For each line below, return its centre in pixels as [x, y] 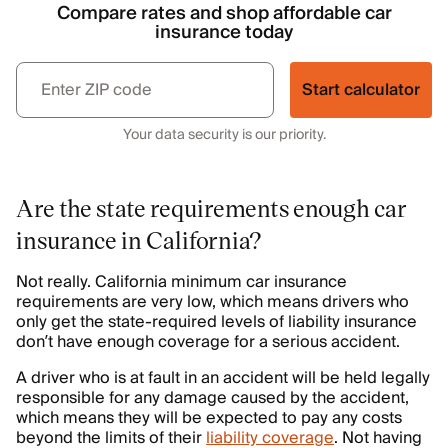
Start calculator [361, 90]
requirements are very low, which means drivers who [212, 302]
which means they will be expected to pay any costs [209, 418]
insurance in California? [139, 239]
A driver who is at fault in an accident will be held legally [223, 378]
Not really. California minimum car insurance [181, 282]
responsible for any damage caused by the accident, [212, 398]
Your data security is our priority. [224, 135]
